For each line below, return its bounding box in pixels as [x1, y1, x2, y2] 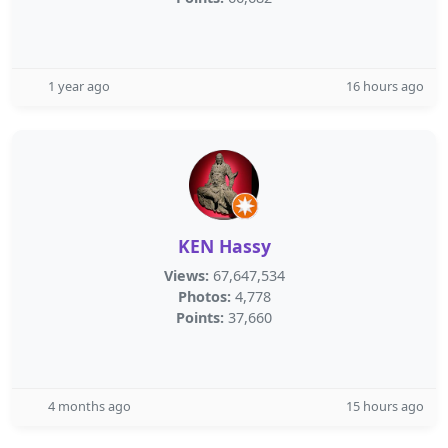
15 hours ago [346, 397, 424, 415]
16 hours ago [346, 77, 424, 95]
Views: [163, 266, 209, 285]
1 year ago [48, 77, 110, 95]
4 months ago [48, 397, 131, 415]
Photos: [177, 287, 231, 306]
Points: [176, 308, 224, 327]
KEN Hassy [177, 234, 271, 258]
